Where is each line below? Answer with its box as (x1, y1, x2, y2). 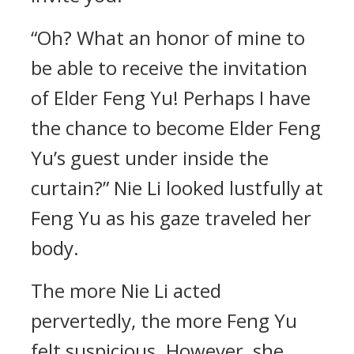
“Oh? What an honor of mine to (31, 24, 305, 51)
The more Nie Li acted (31, 277, 221, 303)
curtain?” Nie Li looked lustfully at (31, 175, 323, 201)
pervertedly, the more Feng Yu (31, 307, 297, 333)
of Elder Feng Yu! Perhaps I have (31, 85, 311, 111)
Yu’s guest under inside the (31, 145, 269, 171)
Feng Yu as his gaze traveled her (31, 205, 311, 231)
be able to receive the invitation (31, 55, 307, 81)
